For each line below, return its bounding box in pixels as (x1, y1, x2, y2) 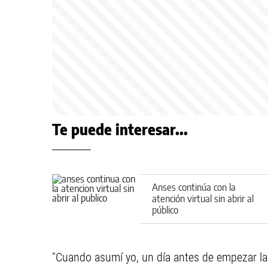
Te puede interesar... (52, 120, 188, 138)
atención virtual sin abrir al (152, 192, 254, 205)
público (152, 203, 178, 216)
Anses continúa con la (152, 181, 236, 193)
